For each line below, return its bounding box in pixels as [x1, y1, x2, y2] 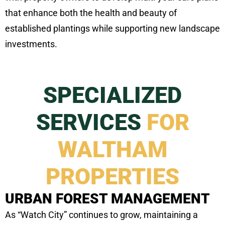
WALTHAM [58, 136, 167, 163]
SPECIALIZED [43, 82, 182, 109]
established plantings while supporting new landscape [5, 23, 220, 34]
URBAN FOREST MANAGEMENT [5, 190, 210, 207]
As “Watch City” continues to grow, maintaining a [5, 209, 198, 220]
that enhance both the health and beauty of [5, 8, 177, 19]
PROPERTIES [46, 163, 179, 190]
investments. [5, 39, 57, 50]
